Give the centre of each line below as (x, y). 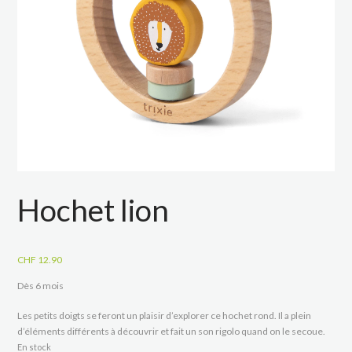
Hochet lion (93, 209)
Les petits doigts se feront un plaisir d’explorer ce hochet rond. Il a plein (165, 315)
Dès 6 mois (41, 285)
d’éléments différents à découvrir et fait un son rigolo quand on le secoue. (172, 331)
